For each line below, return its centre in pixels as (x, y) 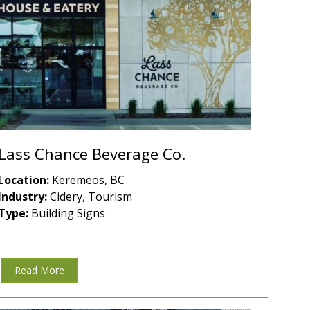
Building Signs (67, 213)
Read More (39, 271)
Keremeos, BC (87, 180)
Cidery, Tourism (90, 197)
